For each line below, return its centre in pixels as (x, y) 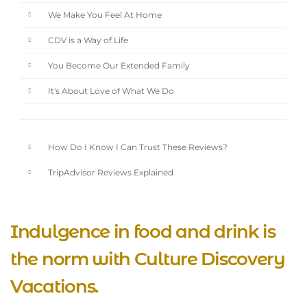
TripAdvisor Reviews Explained (109, 173)
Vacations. (54, 287)
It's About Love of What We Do (110, 91)
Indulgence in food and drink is (143, 232)
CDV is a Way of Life (87, 41)
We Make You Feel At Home (103, 15)
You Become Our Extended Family (118, 66)
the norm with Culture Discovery (148, 259)
